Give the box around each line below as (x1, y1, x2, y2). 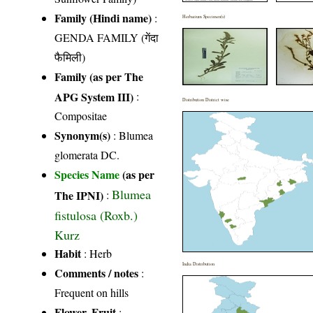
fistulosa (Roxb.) (54, 207, 138, 222)
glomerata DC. (54, 147, 120, 163)
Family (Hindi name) (54, 10, 152, 27)
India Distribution (182, 261, 215, 268)
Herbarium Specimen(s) (182, 13, 226, 20)
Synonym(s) (54, 127, 111, 144)
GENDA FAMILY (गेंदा (54, 30, 159, 45)
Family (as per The (54, 68, 144, 85)
